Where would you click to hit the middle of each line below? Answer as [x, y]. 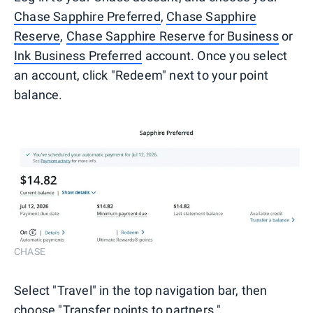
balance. [38, 94]
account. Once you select [215, 55]
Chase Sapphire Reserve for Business [172, 36]
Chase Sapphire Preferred [87, 16]
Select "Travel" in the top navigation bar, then [141, 290]
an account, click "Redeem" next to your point [141, 75]
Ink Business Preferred [78, 55]
